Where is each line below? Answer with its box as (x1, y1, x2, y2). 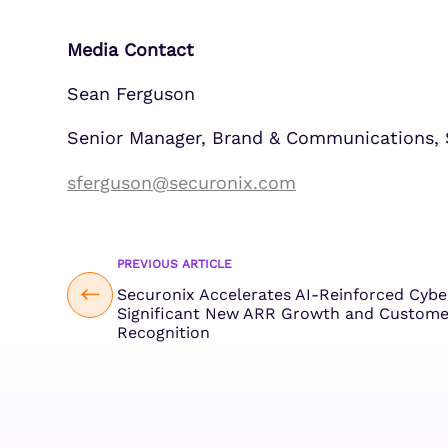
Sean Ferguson (67, 83, 195, 105)
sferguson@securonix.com (67, 171, 296, 193)
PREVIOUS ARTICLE (117, 256, 232, 271)
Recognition (117, 323, 210, 343)
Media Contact (67, 38, 194, 60)
